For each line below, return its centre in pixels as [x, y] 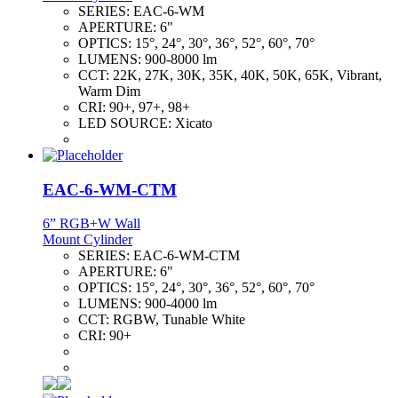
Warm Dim [109, 91]
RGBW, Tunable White [179, 320]
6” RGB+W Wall [92, 224]
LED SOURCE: [127, 123]
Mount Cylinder [88, 240]
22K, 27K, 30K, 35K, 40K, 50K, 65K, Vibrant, [247, 75]
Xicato [194, 123]
